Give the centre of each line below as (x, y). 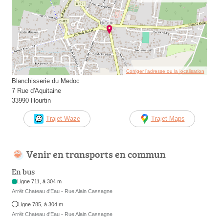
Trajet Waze (63, 118)
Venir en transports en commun (96, 154)
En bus (23, 172)
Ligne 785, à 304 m (41, 204)
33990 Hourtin (31, 100)
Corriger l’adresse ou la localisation (165, 71)
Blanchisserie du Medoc (46, 81)
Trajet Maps (168, 118)
